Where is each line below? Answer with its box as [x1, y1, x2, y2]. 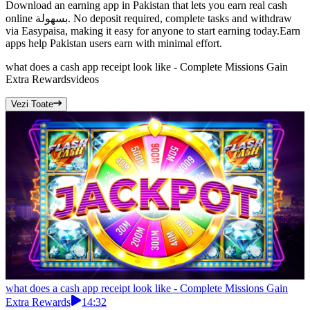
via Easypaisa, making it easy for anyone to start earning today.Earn [6, 25, 300, 37]
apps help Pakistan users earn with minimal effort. [6, 37, 222, 50]
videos [71, 73, 99, 86]
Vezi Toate [11, 99, 53, 110]
